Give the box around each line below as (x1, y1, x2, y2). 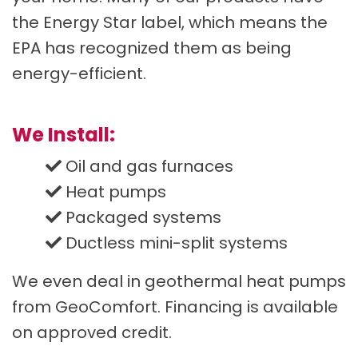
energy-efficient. (12, 62, 146, 85)
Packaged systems (66, 206, 221, 229)
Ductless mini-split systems (66, 232, 288, 254)
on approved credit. (12, 321, 172, 344)
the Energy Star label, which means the (12, 11, 328, 34)
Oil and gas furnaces (66, 155, 233, 177)
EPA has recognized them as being (12, 37, 292, 59)
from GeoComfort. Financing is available (12, 296, 338, 318)
